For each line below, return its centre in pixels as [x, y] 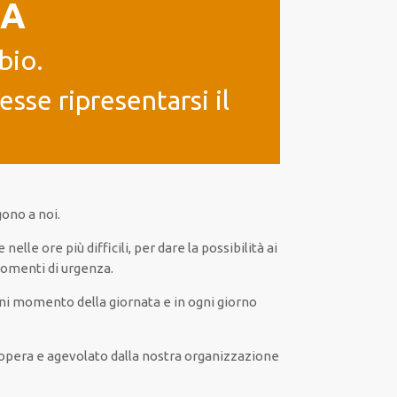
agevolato [78, 356]
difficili [108, 248]
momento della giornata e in [99, 302]
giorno [236, 302]
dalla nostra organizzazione [195, 356]
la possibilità [226, 248]
